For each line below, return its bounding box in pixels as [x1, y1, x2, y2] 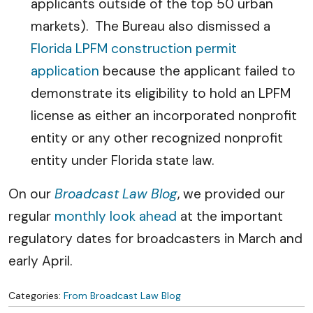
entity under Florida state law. [31, 152, 224, 169]
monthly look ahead [54, 208, 177, 225]
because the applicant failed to [99, 62, 296, 80]
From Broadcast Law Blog [64, 289, 181, 302]
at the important [177, 208, 283, 225]
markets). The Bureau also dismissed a [31, 17, 270, 35]
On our [8, 185, 54, 203]
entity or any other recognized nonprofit [31, 129, 283, 147]
